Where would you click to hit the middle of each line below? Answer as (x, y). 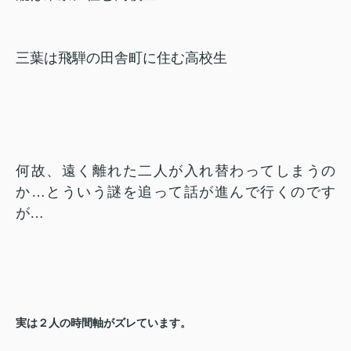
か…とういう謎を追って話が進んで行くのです (175, 192)
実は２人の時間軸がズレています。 (103, 323)
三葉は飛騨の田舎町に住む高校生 (121, 58)
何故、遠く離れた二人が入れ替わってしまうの (175, 171)
